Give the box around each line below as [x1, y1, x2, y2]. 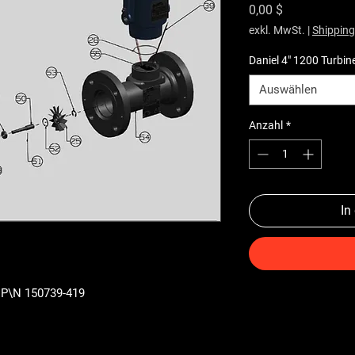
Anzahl [249, 118, 283, 132]
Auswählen [259, 82, 317, 97]
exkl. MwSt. [249, 23, 305, 36]
